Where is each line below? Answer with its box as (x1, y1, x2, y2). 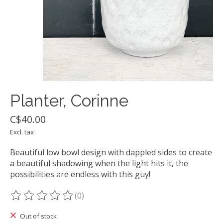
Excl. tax (10, 127, 34, 137)
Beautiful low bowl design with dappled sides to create (10, 147, 212, 158)
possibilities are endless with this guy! (10, 169, 150, 180)
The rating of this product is (10, 195, 117, 207)
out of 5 (121, 195, 153, 207)
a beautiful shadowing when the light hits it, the (10, 158, 188, 169)
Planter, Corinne (10, 91, 128, 111)
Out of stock (19, 212, 57, 221)
